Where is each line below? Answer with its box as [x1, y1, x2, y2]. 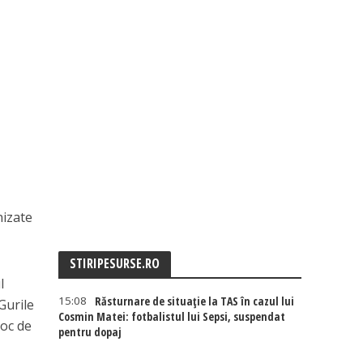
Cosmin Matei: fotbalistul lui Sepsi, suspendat [58, 309, 286, 324]
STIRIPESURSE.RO [70, 254, 160, 272]
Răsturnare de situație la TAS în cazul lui [95, 293, 295, 309]
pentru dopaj [58, 324, 122, 340]
